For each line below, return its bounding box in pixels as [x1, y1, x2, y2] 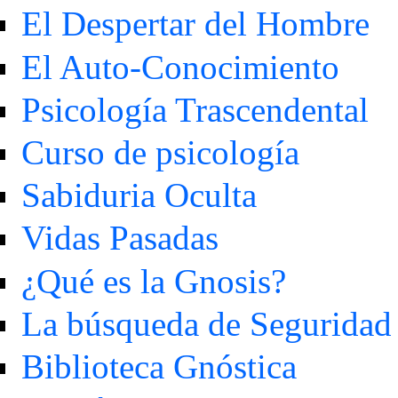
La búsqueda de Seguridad [20, 304, 392, 343]
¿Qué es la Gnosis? [20, 261, 286, 300]
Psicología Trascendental [20, 90, 369, 129]
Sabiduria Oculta [20, 176, 257, 215]
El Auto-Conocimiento [20, 47, 339, 86]
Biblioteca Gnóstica [20, 346, 297, 386]
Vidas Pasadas [20, 219, 219, 258]
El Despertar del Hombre [20, 4, 370, 44]
